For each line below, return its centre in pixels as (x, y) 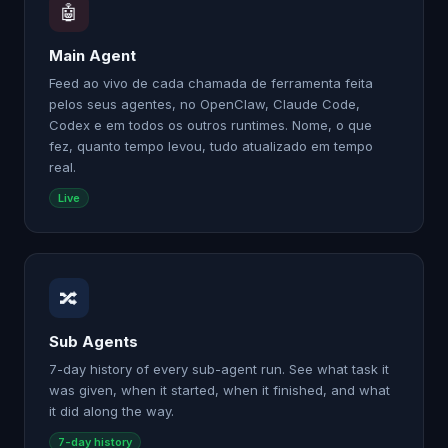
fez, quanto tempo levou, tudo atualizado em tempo (211, 146)
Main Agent (92, 55)
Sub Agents (93, 341)
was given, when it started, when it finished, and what (219, 390)
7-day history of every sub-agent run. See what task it (219, 369)
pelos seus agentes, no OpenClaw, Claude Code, (204, 104)
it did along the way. (111, 411)
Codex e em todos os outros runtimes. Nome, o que (210, 125)
